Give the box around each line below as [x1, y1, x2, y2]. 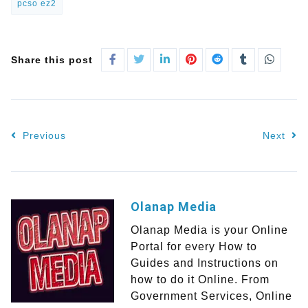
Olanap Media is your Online [131, 224, 288, 236]
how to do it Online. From [131, 274, 269, 286]
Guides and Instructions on [131, 257, 278, 269]
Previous [19, 130, 66, 142]
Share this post [11, 54, 93, 66]
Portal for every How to [131, 241, 257, 253]
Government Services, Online [131, 290, 292, 302]
